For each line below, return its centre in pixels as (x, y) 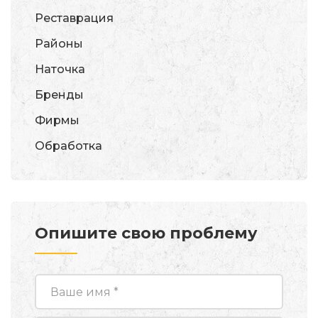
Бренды (59, 95)
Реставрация (74, 18)
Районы (59, 44)
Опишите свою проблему (146, 233)
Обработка (68, 146)
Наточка (60, 69)
